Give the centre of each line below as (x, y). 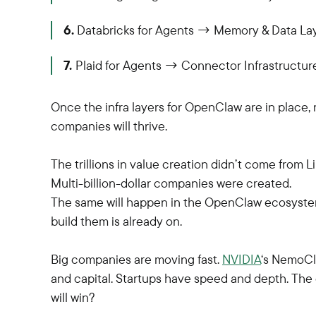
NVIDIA (242, 259)
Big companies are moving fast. (136, 259)
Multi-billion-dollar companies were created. (171, 183)
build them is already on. (116, 221)
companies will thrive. (109, 126)
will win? (73, 297)
